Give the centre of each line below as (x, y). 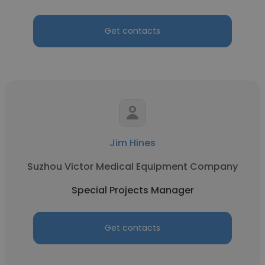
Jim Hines (132, 143)
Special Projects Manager (132, 190)
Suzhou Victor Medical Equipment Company (132, 167)
